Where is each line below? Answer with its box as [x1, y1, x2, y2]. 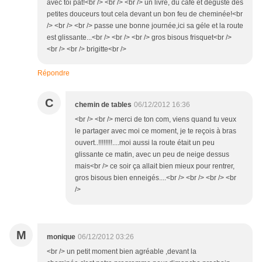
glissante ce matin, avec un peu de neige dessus [75, 150, 229, 159]
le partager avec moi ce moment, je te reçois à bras [75, 127, 236, 136]
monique [47, 233, 75, 242]
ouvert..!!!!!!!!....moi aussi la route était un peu [75, 139, 215, 147]
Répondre [37, 69, 70, 78]
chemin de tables [75, 101, 132, 109]
